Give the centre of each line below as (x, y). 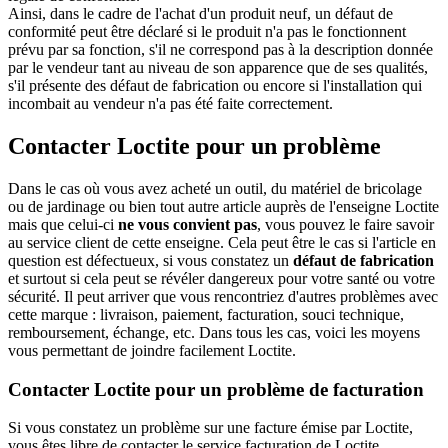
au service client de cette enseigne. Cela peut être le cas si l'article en (222, 242)
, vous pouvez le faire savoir (345, 224)
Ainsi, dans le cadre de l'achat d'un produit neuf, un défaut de (200, 14)
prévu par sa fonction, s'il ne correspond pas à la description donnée (220, 50)
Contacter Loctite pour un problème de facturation (216, 389)
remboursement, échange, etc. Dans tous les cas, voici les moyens (214, 332)
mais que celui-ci (63, 224)
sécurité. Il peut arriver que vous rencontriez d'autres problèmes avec (223, 296)
